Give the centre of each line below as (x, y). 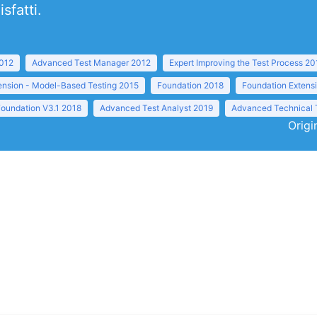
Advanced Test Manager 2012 (91, 63)
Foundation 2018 (190, 85)
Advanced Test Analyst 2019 (156, 108)
